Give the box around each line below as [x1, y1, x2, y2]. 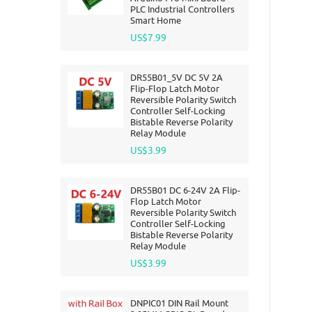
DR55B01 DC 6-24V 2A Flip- [130, 185, 240, 196]
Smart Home [130, 15, 181, 26]
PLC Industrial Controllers [130, 3, 235, 15]
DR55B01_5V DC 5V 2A [130, 72, 223, 83]
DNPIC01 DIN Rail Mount [130, 297, 228, 309]
